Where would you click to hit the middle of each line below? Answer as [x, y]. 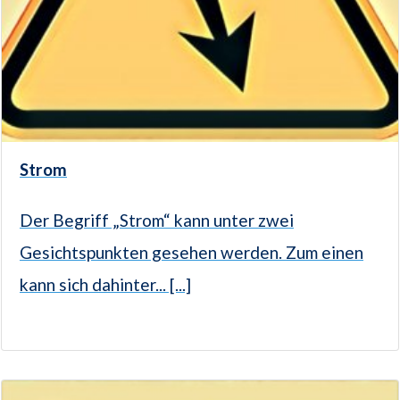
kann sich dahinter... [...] [105, 284]
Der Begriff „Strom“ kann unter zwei [157, 220]
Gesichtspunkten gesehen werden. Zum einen [192, 252]
